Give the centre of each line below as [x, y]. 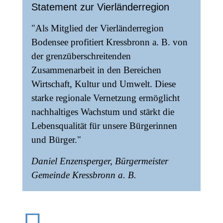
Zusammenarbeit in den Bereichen [96, 70]
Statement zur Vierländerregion [100, 7]
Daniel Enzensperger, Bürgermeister [100, 161]
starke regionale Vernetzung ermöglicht [105, 98]
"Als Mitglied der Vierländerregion [97, 28]
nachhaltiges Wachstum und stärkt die [103, 111]
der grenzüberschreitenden [81, 56]
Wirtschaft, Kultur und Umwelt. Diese [103, 84]
